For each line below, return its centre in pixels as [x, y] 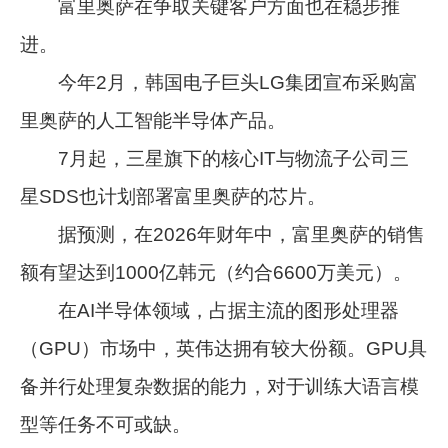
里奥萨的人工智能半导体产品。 [153, 120]
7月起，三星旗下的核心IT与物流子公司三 [215, 158]
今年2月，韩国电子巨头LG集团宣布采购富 [219, 82]
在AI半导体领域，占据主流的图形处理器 [210, 310]
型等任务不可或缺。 [106, 424]
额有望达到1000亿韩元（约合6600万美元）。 [216, 272]
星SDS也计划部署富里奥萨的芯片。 [173, 196]
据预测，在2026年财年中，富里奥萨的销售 [223, 234]
